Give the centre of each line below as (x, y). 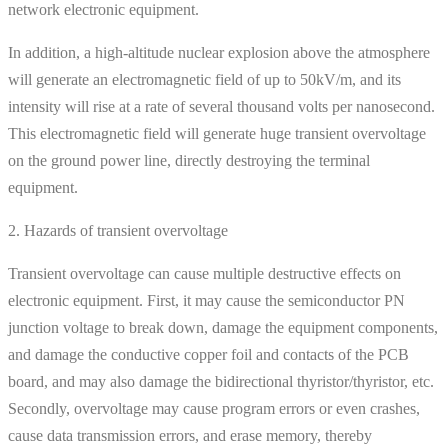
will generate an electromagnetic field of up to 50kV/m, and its (204, 79)
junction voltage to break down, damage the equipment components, (223, 327)
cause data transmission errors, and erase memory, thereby (190, 435)
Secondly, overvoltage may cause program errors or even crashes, (214, 408)
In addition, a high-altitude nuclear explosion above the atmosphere (219, 52)
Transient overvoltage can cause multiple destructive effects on (204, 273)
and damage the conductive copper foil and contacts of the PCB (208, 354)
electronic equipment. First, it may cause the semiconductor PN (206, 300)
